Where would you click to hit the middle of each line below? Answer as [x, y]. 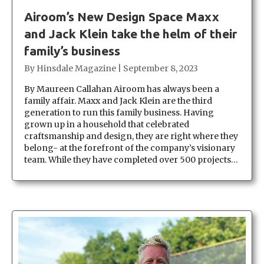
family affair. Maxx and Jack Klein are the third [118, 100]
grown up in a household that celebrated [107, 124]
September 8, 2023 [161, 68]
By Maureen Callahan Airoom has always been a [122, 89]
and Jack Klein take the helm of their [131, 33]
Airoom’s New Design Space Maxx [122, 16]
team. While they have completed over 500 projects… [131, 159]
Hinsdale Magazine [76, 68]
